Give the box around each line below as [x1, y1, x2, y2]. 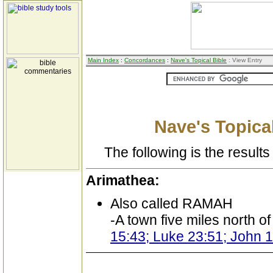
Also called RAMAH [110, 196, 233, 211]
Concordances [124, 57, 165, 63]
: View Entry [227, 57, 262, 63]
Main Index [88, 57, 119, 63]
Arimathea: [86, 172, 160, 188]
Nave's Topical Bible [171, 57, 227, 63]
